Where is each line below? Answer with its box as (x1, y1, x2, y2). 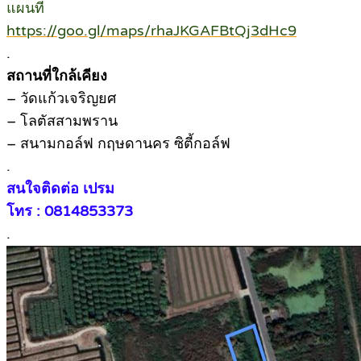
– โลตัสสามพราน (6, 111, 118, 130)
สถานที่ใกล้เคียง (6, 66, 107, 85)
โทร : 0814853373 (6, 201, 133, 220)
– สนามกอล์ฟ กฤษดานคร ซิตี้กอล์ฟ (6, 134, 230, 152)
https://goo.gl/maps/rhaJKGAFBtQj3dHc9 (6, 21, 297, 39)
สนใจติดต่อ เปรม (6, 179, 114, 197)
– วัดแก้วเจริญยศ (6, 89, 116, 107)
